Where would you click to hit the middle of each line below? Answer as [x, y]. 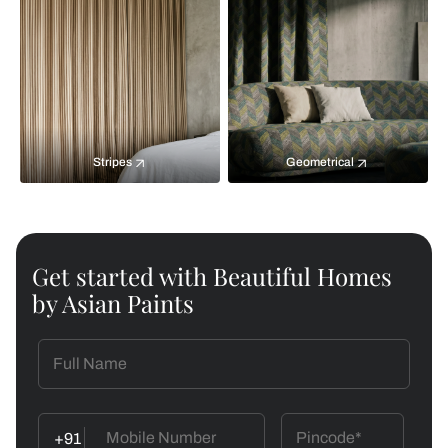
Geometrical [320, 162]
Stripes [112, 162]
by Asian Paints [113, 303]
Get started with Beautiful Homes [212, 276]
